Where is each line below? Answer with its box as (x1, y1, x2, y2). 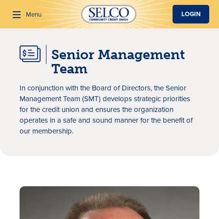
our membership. (20, 126, 73, 136)
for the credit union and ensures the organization (20, 104, 174, 115)
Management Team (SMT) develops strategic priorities (20, 93, 190, 104)
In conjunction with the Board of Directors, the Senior (20, 83, 186, 93)
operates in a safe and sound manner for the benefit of (20, 115, 193, 126)
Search (185, 48, 207, 59)
